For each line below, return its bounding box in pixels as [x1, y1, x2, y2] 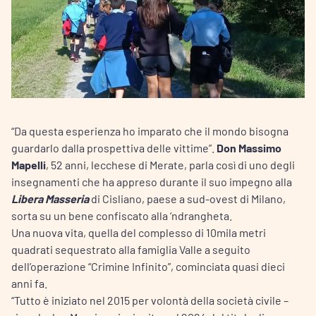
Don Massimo [217, 140, 281, 154]
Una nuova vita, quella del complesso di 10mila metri [11, 225, 266, 239]
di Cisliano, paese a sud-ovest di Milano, [89, 191, 286, 205]
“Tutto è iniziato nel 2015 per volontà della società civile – [11, 293, 288, 307]
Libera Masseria [11, 191, 89, 205]
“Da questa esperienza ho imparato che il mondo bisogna [11, 123, 288, 138]
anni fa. [11, 276, 47, 290]
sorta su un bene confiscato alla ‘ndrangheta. [11, 208, 232, 222]
